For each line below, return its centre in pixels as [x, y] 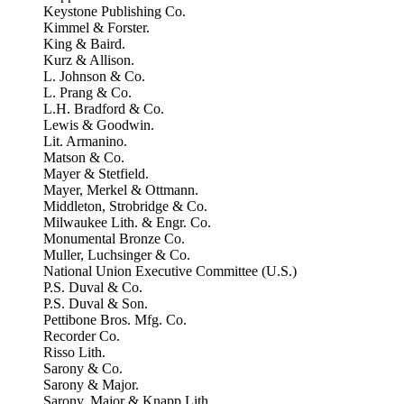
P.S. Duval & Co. [93, 287]
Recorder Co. [82, 336]
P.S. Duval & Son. [96, 303]
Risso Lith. [74, 352]
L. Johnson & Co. [94, 76]
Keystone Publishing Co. [115, 11]
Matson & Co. [84, 157]
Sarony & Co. [83, 368]
